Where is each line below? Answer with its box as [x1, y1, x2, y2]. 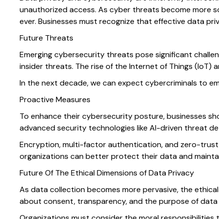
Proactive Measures [20, 94, 90, 105]
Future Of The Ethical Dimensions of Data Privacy [20, 168, 194, 178]
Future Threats [20, 33, 73, 44]
